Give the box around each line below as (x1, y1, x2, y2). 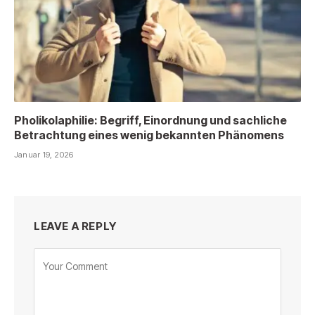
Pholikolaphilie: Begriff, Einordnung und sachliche (14, 112, 287, 127)
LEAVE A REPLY (34, 219, 117, 233)
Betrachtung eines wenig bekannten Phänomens (14, 127, 284, 142)
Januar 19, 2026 (14, 149, 74, 160)
